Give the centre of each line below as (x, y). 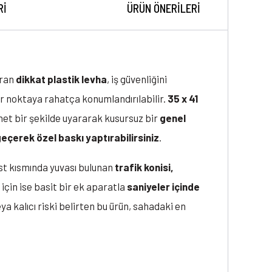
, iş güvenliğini (137, 79)
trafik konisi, (144, 167)
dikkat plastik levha (61, 79)
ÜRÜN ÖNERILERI (164, 8)
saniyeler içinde (163, 187)
